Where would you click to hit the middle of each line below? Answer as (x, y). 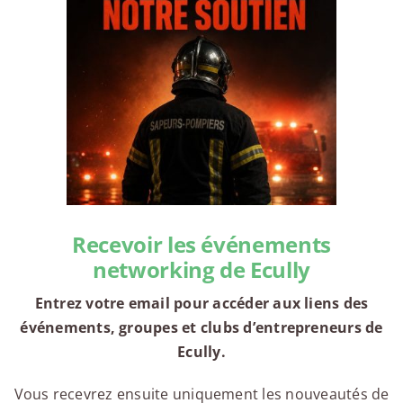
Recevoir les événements (201, 245)
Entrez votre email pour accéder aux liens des (201, 304)
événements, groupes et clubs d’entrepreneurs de (201, 328)
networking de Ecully (201, 270)
